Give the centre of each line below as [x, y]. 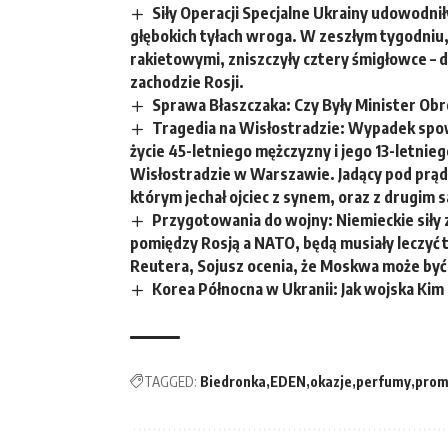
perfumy [383, 382]
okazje [331, 382]
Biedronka [233, 382]
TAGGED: [170, 382]
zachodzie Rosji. [187, 81]
